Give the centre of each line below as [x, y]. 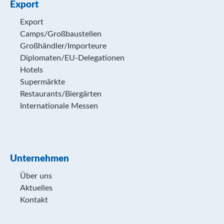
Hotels [31, 70]
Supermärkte [42, 82]
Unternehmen [39, 159]
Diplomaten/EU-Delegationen [72, 58]
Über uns [36, 176]
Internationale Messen [59, 106]
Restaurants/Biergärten [61, 94]
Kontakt [34, 200]
